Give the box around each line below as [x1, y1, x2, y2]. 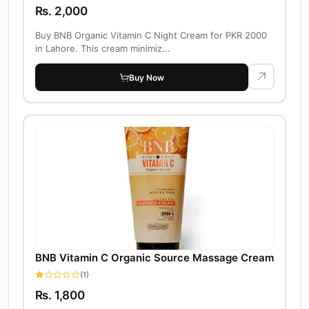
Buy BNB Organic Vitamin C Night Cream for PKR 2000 [34, 30, 267, 41]
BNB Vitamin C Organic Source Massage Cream [34, 251, 274, 265]
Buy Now [129, 72, 164, 83]
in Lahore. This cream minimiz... [34, 43, 170, 54]
